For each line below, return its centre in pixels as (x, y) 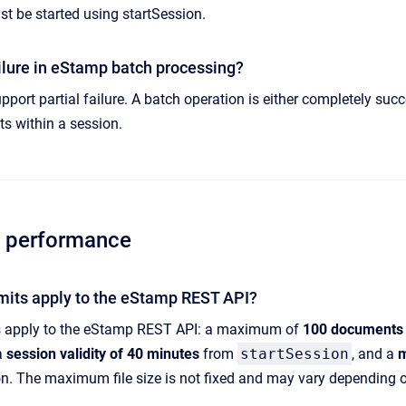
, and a (375, 353)
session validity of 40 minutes (103, 353)
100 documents (353, 329)
